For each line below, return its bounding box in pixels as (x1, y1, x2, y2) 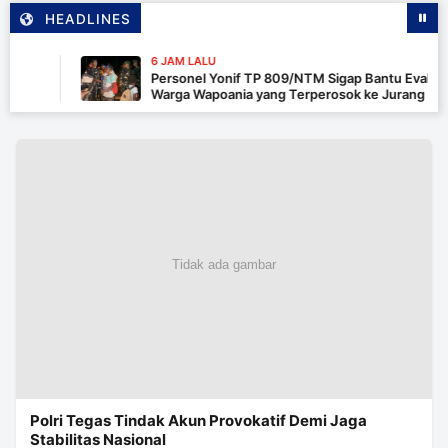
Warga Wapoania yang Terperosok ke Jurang (116, 86, 391, 103)
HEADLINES (45, 11, 131, 28)
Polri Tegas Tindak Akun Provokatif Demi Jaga (30, 411, 367, 431)
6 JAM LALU (116, 54, 182, 69)
